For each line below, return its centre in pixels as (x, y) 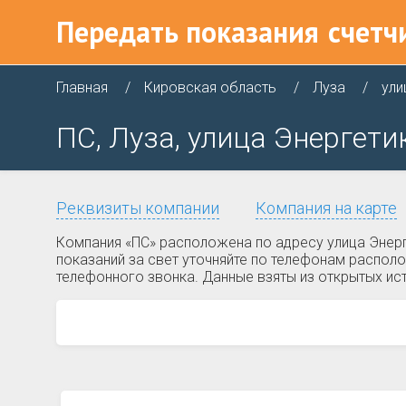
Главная (82, 87)
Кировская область (210, 87)
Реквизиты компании (138, 208)
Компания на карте (326, 208)
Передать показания (188, 32)
